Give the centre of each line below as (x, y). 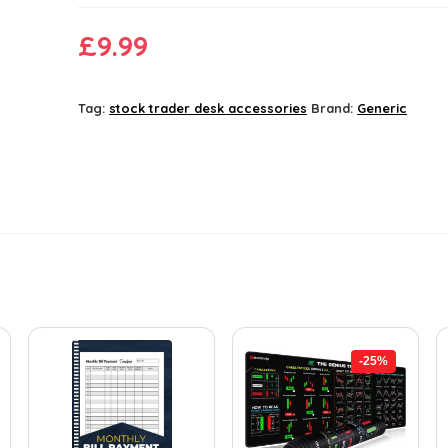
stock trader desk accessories (208, 108)
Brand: (334, 108)
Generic (382, 108)
